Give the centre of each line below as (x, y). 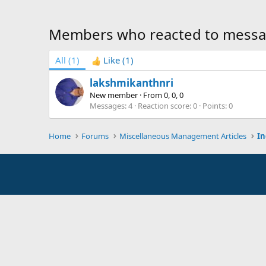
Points (214, 106)
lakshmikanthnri (132, 83)
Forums (95, 136)
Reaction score (164, 106)
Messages (107, 106)
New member (114, 95)
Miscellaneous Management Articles (183, 136)
